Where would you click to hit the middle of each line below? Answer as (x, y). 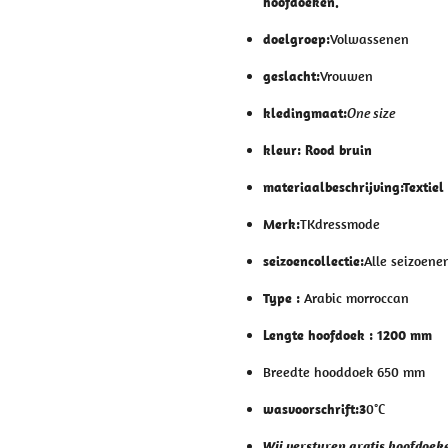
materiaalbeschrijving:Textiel (353, 186)
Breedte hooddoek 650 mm (344, 371)
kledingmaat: (305, 112)
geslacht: (291, 75)
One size (371, 112)
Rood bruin (338, 149)
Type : (283, 297)
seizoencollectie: (313, 260)
